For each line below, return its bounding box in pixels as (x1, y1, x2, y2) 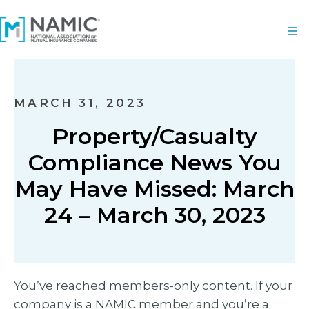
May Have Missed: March (14, 175, 295, 202)
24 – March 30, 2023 (43, 201, 266, 228)
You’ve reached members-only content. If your (14, 279, 292, 292)
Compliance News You (28, 149, 281, 176)
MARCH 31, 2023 (14, 96, 146, 110)
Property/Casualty (52, 123, 257, 150)
